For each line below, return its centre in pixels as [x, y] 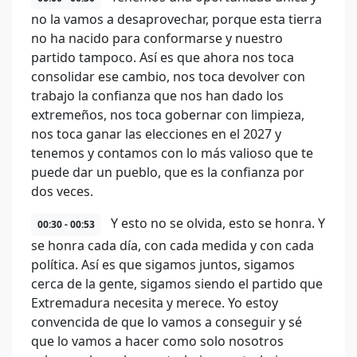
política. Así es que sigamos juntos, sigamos [163, 265]
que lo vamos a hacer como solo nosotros [157, 341]
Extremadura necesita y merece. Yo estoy [155, 303]
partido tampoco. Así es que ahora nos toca [163, 57]
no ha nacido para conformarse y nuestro [157, 38]
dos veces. [62, 191]
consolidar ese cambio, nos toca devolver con [168, 76]
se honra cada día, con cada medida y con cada [173, 245]
